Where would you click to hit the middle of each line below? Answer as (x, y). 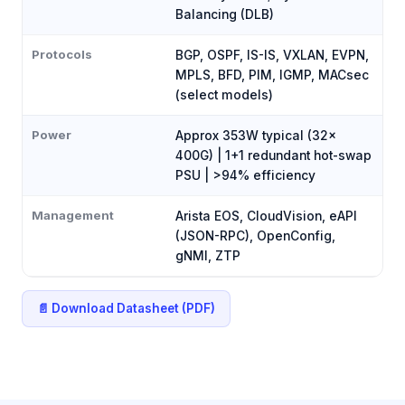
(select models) (224, 94)
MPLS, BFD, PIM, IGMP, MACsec (272, 75)
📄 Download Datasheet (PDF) (126, 308)
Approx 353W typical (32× (256, 135)
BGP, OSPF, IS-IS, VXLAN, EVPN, (272, 55)
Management (73, 215)
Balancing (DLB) (225, 14)
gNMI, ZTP (208, 255)
